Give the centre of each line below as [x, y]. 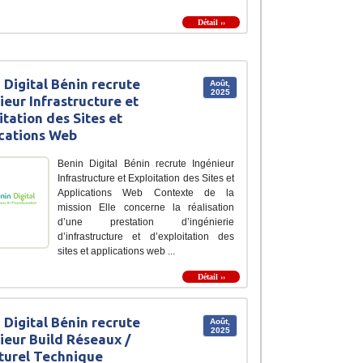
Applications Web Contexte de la [146, 193]
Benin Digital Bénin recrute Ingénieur [146, 164]
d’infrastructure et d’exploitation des [146, 237]
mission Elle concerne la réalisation [146, 208]
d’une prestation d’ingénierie [146, 222]
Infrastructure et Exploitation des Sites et [146, 179]
